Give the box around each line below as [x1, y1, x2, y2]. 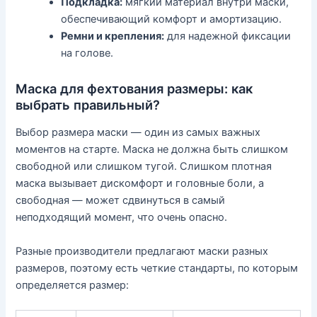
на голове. [61, 46, 114, 59]
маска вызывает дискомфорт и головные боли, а [16, 177, 265, 190]
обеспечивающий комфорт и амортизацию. [61, 12, 282, 25]
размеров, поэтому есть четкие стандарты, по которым [16, 261, 299, 275]
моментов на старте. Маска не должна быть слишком [16, 143, 289, 156]
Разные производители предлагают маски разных [16, 244, 269, 258]
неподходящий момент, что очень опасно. [16, 211, 228, 224]
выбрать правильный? [16, 96, 161, 113]
